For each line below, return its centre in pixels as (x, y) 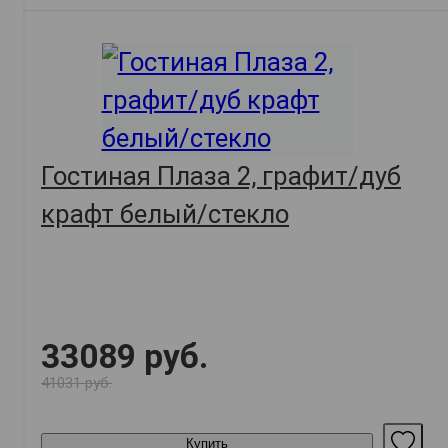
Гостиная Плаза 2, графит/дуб (221, 176)
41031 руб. (76, 383)
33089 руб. (124, 357)
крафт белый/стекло (165, 214)
